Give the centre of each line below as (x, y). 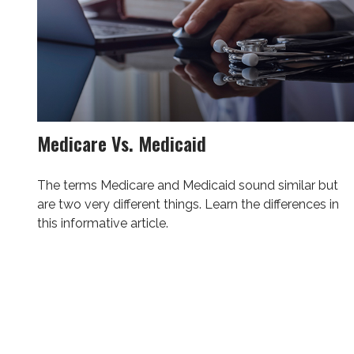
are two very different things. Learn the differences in (188, 205)
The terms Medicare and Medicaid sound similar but (187, 186)
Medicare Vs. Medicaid (121, 143)
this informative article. (102, 224)
